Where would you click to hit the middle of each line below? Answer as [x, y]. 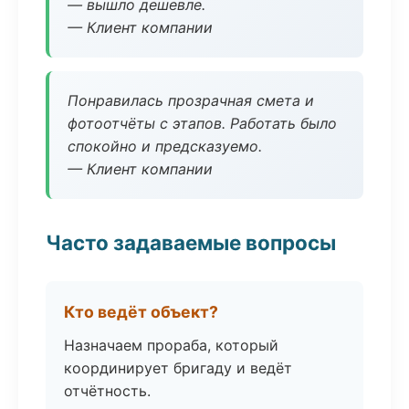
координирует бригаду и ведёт [178, 368]
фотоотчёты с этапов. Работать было [202, 123]
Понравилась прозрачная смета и [191, 100]
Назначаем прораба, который [171, 345]
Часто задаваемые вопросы [191, 242]
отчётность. [107, 391]
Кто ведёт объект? [141, 312]
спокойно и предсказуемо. [165, 146]
